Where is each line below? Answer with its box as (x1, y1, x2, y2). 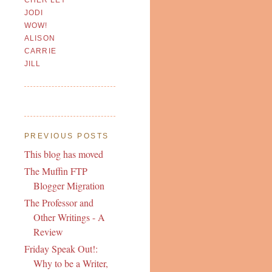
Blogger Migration (33, 178, 104, 192)
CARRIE (24, 47, 57, 56)
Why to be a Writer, (33, 256, 108, 270)
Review (33, 225, 63, 238)
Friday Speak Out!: (24, 242, 98, 255)
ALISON (24, 34, 56, 43)
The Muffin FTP (24, 164, 87, 177)
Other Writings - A (33, 210, 105, 223)
